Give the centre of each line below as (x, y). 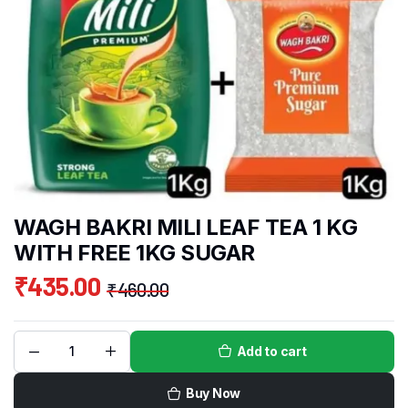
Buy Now (213, 393)
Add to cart (271, 352)
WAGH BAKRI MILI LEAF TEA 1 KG (186, 228)
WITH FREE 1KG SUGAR (134, 253)
